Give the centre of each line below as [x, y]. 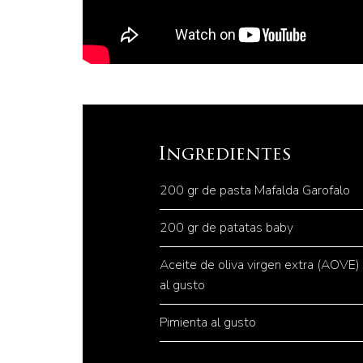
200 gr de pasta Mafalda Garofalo [255, 190]
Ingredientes [225, 155]
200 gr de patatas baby [226, 228]
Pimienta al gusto [208, 322]
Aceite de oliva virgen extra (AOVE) [260, 265]
